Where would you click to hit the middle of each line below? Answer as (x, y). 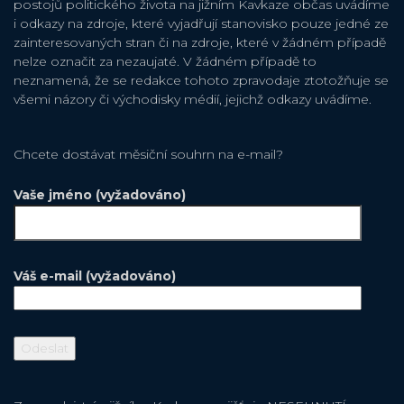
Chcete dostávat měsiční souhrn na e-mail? (148, 155)
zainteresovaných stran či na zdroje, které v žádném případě (200, 43)
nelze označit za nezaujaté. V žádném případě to (165, 62)
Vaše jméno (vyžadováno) (100, 195)
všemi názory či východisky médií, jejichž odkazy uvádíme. (193, 100)
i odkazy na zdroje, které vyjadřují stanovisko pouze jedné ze (201, 24)
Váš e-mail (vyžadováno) (95, 276)
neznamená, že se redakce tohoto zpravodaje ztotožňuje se (201, 81)
